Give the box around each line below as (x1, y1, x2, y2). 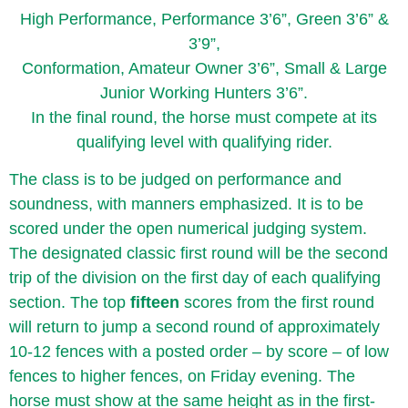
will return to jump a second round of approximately (9, 317, 380, 336)
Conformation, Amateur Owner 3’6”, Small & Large (21, 58, 387, 77)
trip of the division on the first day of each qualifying (9, 268, 381, 287)
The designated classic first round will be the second (9, 243, 388, 262)
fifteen (130, 292, 179, 311)
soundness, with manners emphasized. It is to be (9, 194, 363, 213)
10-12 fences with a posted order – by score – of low (9, 342, 389, 361)
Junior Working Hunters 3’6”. (100, 83, 308, 102)
